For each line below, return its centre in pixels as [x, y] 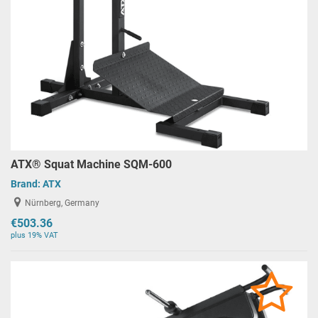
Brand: [27, 184]
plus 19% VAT [34, 236]
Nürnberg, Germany [62, 203]
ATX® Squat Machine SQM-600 [91, 165]
